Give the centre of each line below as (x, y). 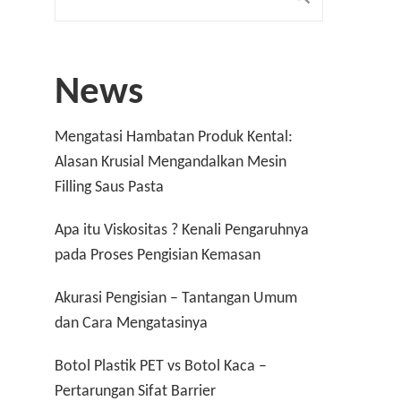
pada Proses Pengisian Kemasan (158, 254)
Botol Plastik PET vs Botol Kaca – (161, 365)
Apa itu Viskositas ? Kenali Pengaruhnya (182, 229)
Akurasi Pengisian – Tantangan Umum (176, 297)
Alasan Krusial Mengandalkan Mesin (171, 161)
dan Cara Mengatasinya (131, 322)
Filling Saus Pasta (109, 186)
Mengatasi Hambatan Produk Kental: (174, 136)
